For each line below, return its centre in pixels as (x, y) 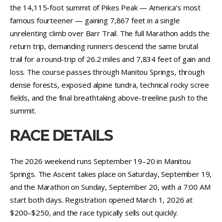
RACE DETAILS (61, 135)
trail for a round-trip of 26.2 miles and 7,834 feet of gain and (110, 59)
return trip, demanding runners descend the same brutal (104, 46)
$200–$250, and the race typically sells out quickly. (94, 212)
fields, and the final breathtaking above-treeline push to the (109, 97)
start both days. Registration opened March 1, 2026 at (102, 199)
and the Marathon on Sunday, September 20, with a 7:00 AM (110, 187)
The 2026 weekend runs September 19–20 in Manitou (100, 161)
